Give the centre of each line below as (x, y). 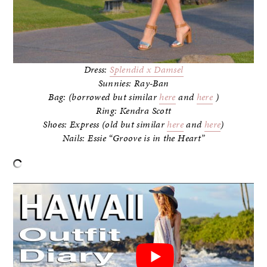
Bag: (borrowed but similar (104, 97)
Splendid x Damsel (147, 69)
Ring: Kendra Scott (133, 111)
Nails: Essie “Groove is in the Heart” (133, 138)
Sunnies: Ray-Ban (133, 83)
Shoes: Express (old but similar (105, 124)
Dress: (97, 69)
